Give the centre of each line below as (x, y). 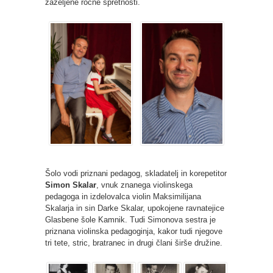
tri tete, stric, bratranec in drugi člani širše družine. (134, 243)
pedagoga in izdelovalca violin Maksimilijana (123, 196)
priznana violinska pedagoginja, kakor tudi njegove (134, 231)
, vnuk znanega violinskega (144, 185)
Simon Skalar (71, 185)
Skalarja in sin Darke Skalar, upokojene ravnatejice (135, 208)
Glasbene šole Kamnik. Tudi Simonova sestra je (130, 219)
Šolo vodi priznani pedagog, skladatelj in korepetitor (136, 173)
